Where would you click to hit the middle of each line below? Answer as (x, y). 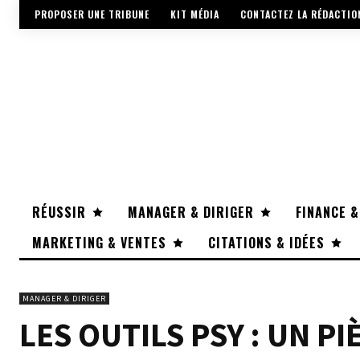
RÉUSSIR (59, 213)
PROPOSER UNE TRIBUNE (92, 14)
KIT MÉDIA (195, 14)
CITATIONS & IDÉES (266, 243)
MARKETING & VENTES (99, 243)
